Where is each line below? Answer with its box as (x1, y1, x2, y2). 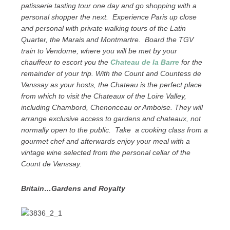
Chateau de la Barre (110, 58, 179, 66)
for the (179, 58, 202, 66)
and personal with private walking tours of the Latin (21, 24, 186, 32)
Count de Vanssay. (21, 160, 82, 168)
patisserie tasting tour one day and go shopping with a (21, 2, 197, 10)
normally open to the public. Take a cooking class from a (21, 126, 208, 134)
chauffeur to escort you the (21, 58, 110, 66)
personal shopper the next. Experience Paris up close (21, 13, 197, 21)
